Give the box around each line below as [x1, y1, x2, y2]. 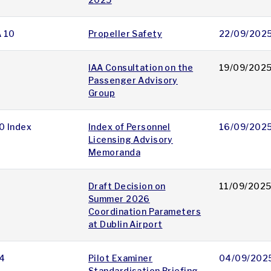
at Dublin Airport [88, 219, 163, 230]
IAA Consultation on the [88, 62, 194, 73]
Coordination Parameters [88, 206, 201, 217]
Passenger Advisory [88, 75, 178, 86]
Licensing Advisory [88, 134, 173, 145]
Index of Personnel [88, 122, 171, 132]
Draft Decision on [88, 181, 166, 192]
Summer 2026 [88, 194, 150, 204]
